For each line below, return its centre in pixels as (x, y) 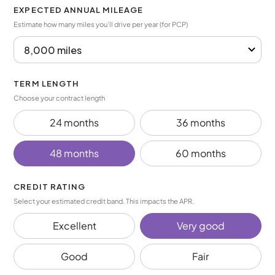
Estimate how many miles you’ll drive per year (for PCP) (101, 24)
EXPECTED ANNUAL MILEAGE (79, 10)
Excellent (74, 226)
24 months (75, 122)
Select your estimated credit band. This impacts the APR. (104, 201)
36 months (200, 122)
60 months (200, 153)
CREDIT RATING (49, 187)
